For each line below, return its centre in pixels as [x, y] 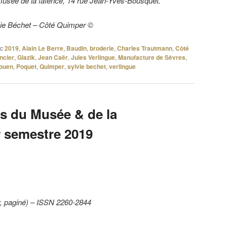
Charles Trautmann [145, 48]
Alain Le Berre [43, 48]
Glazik [26, 57]
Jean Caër [53, 57]
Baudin [77, 48]
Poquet [26, 66]
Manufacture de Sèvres [152, 57]
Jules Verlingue [93, 57]
